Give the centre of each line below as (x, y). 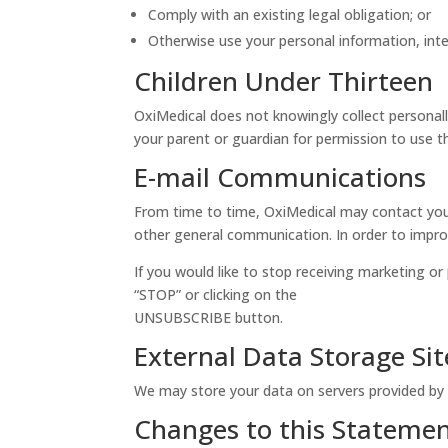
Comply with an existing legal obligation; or (290, 14)
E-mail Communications (280, 176)
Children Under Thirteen (284, 80)
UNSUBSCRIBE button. (209, 317)
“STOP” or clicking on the (216, 294)
